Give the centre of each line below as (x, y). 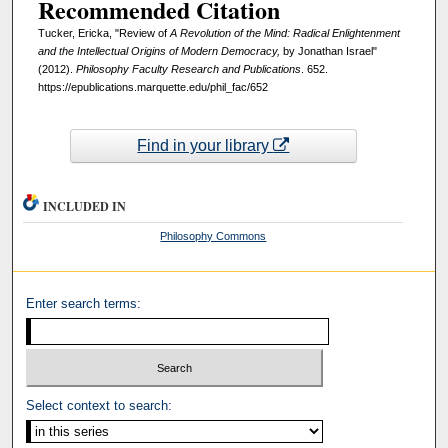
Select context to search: (99, 406)
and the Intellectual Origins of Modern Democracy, (158, 51)
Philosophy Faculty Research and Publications (188, 69)
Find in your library (205, 145)
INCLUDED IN (85, 206)
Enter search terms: (84, 303)
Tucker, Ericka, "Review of (103, 33)
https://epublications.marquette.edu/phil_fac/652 (152, 87)
